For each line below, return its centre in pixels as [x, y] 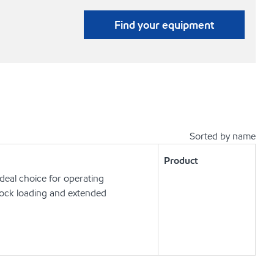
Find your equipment [164, 25]
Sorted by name [223, 136]
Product [181, 161]
